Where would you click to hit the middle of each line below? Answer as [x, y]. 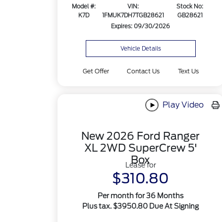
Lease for [140, 165]
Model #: [83, 7]
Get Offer [96, 71]
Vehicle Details [140, 49]
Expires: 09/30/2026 [141, 27]
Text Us [188, 71]
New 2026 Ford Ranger [141, 136]
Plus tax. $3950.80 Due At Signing [141, 206]
